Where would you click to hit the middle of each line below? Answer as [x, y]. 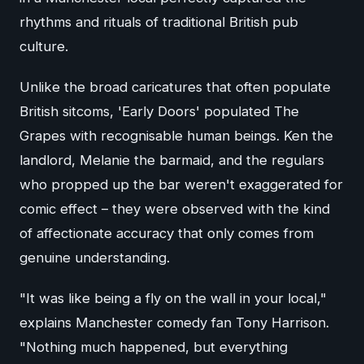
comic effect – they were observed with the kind [175, 208]
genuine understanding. [95, 257]
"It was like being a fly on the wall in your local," [173, 298]
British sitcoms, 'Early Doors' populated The [159, 111]
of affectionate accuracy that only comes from [167, 233]
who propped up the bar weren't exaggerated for [181, 184]
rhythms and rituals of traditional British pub [159, 22]
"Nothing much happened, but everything [154, 347]
